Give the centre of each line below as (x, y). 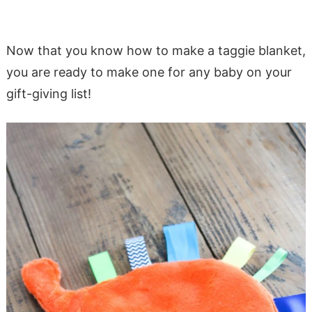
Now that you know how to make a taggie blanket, (156, 51)
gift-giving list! (48, 94)
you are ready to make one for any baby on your (149, 72)
